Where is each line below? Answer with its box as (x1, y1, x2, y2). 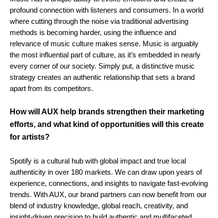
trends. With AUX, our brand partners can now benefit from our (10, 190, 207, 199)
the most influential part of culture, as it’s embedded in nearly (10, 51, 200, 59)
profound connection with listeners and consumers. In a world (10, 6, 203, 15)
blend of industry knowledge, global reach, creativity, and (10, 201, 188, 210)
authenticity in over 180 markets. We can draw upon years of (10, 168, 202, 177)
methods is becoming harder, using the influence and (10, 28, 176, 37)
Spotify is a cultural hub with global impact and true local (10, 157, 186, 165)
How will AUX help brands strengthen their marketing (10, 108, 204, 116)
